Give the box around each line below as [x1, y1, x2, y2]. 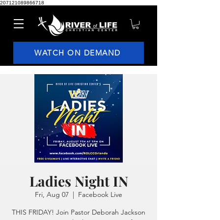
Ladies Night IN [29, 172, 128, 191]
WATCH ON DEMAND [34, 48, 121, 58]
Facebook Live [78, 190, 122, 199]
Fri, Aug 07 [35, 190, 69, 199]
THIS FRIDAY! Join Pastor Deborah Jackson [12, 208, 145, 217]
